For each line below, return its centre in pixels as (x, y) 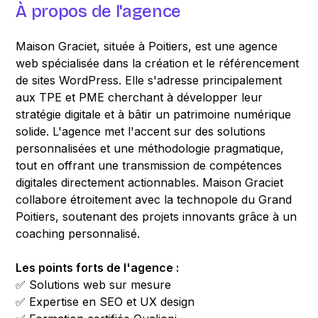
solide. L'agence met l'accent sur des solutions (141, 131)
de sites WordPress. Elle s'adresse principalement (149, 80)
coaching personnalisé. (78, 234)
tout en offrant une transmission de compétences (149, 165)
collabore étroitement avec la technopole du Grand (154, 199)
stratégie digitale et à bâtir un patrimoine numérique (154, 114)
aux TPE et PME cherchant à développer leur (139, 97)
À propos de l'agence (98, 11)
